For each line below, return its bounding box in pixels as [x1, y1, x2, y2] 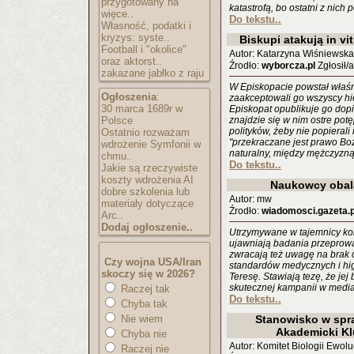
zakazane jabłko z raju [101, 67, 204, 79]
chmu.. [101, 150, 133, 162]
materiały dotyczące [101, 198, 194, 209]
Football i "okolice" [101, 43, 186, 55]
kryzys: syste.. [101, 32, 170, 43]
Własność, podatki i [101, 20, 191, 32]
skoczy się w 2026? [101, 268, 195, 280]
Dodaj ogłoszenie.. [101, 221, 193, 233]
